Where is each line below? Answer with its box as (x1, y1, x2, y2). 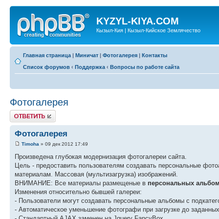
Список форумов (23, 64, 70, 70)
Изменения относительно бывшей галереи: (15, 188, 142, 196)
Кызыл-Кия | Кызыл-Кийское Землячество (96, 27, 200, 33)
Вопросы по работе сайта (110, 64, 179, 70)
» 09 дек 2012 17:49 (39, 141, 88, 147)
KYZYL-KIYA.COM (96, 16, 179, 26)
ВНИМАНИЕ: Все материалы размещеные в (15, 179, 148, 187)
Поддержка (75, 64, 105, 70)
